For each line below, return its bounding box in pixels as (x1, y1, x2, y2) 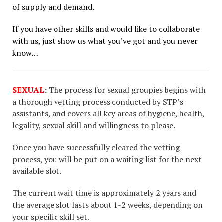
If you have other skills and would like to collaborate (12, 23, 200, 34)
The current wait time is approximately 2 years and (12, 187, 196, 198)
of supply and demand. (12, 1, 94, 12)
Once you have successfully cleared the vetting (12, 141, 180, 153)
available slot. (12, 165, 61, 176)
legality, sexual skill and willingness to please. (12, 119, 175, 131)
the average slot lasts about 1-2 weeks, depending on (12, 199, 203, 210)
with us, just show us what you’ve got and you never (12, 35, 198, 46)
